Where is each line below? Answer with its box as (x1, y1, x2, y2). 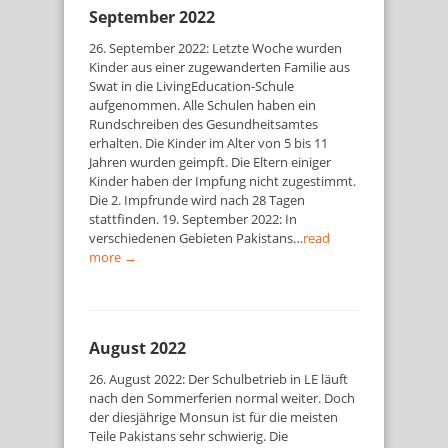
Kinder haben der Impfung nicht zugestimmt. (89, 172, 356, 190)
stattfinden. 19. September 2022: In (89, 210, 297, 228)
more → (89, 248, 137, 266)
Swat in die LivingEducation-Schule (89, 77, 294, 95)
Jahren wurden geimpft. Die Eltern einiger (89, 153, 331, 171)
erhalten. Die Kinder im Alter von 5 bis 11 (89, 134, 328, 152)
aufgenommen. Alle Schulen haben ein (89, 96, 316, 114)
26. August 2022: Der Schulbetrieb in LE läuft (89, 370, 348, 388)
